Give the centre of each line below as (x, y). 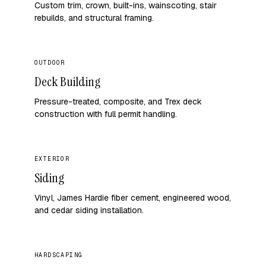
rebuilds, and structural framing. (94, 18)
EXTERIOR (52, 159)
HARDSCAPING (59, 255)
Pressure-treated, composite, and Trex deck (118, 102)
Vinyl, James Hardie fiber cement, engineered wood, (133, 198)
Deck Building (67, 82)
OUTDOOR (50, 63)
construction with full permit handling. (106, 114)
